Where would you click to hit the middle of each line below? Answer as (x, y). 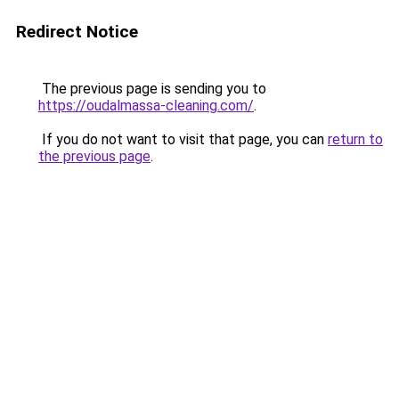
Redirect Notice (77, 32)
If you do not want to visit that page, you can (183, 139)
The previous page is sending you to (152, 89)
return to (355, 139)
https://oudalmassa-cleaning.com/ (146, 106)
